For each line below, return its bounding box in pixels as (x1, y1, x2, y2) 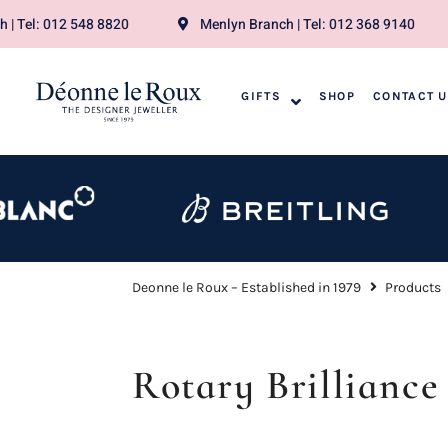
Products (385, 278, 441, 296)
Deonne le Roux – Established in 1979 (132, 278, 361, 296)
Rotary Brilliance (132, 360, 440, 409)
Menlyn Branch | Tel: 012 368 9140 (200, 13, 416, 35)
